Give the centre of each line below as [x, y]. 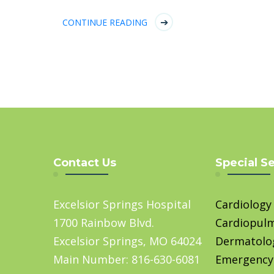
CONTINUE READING [105, 22]
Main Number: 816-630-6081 [127, 259]
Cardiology [244, 204]
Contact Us [85, 162]
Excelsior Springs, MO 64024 [127, 241]
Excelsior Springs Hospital [122, 204]
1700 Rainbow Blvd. [104, 222]
